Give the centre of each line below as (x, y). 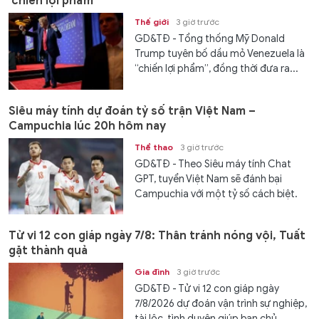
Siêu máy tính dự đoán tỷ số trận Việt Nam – (132, 111)
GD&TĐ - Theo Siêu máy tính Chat (213, 164)
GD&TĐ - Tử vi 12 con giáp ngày (207, 289)
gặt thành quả (48, 251)
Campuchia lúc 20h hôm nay (87, 126)
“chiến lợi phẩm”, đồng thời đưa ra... (217, 69)
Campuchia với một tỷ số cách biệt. (216, 194)
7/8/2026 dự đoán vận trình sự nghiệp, (221, 304)
